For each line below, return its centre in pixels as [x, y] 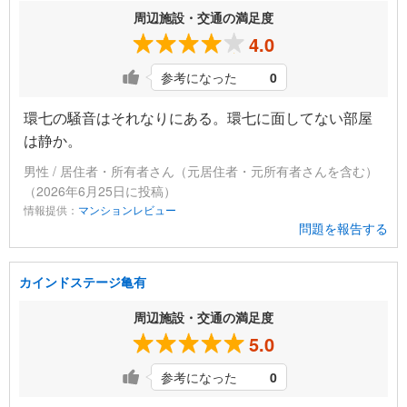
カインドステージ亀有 [83, 282]
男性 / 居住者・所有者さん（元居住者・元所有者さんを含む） [201, 171]
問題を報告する [343, 228]
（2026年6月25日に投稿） [100, 191]
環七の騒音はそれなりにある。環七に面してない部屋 [198, 118]
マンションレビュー [127, 210]
